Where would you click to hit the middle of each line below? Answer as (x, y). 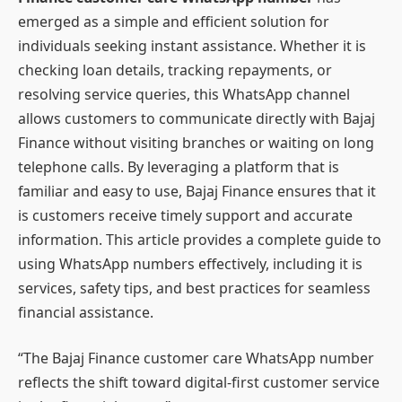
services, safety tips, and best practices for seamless (194, 288)
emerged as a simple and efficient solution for (174, 21)
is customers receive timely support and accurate (185, 215)
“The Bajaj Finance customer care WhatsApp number (196, 358)
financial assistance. (86, 312)
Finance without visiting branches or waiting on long (196, 142)
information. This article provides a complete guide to (200, 239)
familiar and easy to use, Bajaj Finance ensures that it (197, 191)
